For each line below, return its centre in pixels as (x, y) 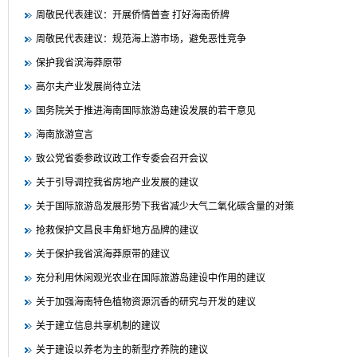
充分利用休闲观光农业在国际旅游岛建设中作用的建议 (151, 278)
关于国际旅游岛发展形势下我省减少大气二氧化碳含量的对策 (165, 206)
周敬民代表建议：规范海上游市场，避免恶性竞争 (141, 39)
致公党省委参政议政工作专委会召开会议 (122, 159)
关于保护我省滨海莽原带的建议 (103, 254)
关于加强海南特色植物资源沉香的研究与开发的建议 (146, 302)
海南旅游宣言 (65, 135)
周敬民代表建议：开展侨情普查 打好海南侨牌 (133, 15)
